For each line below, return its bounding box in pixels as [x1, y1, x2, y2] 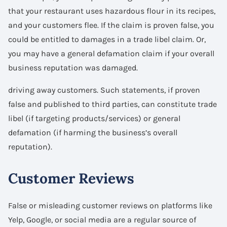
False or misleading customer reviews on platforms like [8, 200, 212, 210]
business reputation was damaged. [8, 62, 138, 72]
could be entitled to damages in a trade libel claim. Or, [8, 34, 206, 44]
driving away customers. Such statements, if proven [8, 85, 200, 95]
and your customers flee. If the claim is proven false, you [8, 20, 214, 30]
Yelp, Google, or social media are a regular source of [8, 214, 196, 224]
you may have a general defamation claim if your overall [8, 48, 214, 58]
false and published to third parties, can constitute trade [8, 99, 217, 109]
